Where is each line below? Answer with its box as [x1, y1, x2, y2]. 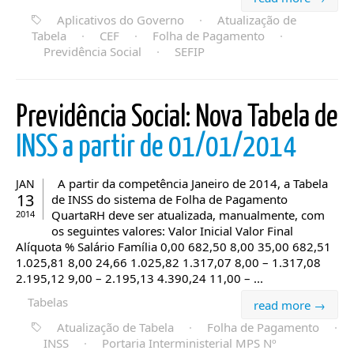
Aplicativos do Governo [57, 12, 184, 28]
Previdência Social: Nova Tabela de [16, 104, 338, 133]
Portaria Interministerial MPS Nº [102, 335, 277, 351]
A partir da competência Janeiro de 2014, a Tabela [51, 175, 328, 191]
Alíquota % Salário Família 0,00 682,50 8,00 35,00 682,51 [16, 239, 331, 254]
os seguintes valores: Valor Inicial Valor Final [51, 223, 293, 239]
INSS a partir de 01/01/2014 [16, 134, 296, 163]
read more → [254, 297, 326, 313]
